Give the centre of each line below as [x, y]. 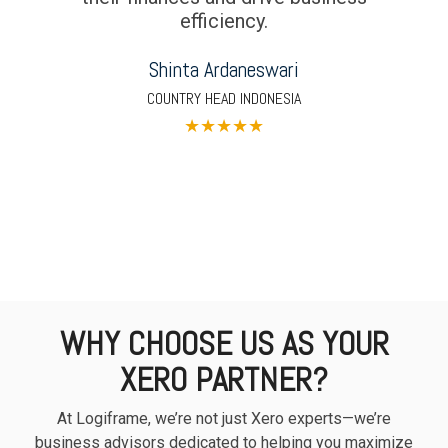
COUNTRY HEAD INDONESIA [224, 98]
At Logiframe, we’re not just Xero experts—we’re [224, 418]
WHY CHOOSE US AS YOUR [224, 343]
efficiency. [224, 20]
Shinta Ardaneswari [224, 69]
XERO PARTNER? [224, 379]
